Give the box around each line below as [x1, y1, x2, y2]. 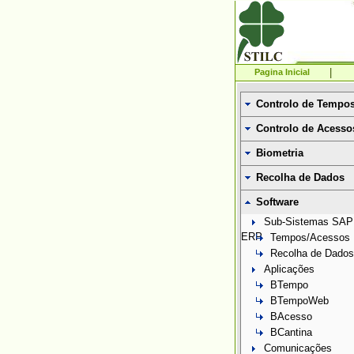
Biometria [256, 147, 303, 159]
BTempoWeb [270, 295, 329, 307]
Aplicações [264, 263, 314, 275]
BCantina [270, 326, 312, 338]
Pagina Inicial [254, 67, 310, 77]
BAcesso [270, 311, 312, 322]
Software [256, 196, 299, 208]
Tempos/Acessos [270, 232, 350, 243]
